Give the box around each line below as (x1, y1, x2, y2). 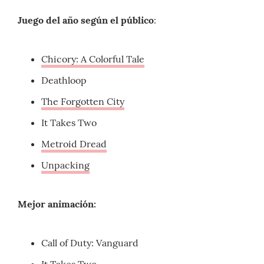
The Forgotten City (41, 95, 124, 108)
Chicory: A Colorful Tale (41, 53, 144, 65)
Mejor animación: (18, 198, 96, 210)
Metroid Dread (41, 138, 107, 150)
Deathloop (41, 74, 87, 87)
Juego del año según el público (18, 14, 154, 27)
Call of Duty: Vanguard (41, 237, 138, 249)
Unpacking (41, 159, 90, 171)
